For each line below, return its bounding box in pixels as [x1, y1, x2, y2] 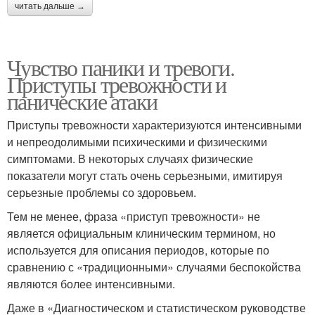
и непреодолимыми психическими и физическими [7, 134, 267, 150]
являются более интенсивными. [7, 276, 175, 292]
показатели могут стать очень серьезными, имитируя [7, 167, 283, 184]
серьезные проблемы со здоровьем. [7, 184, 196, 201]
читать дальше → [15, 1, 85, 12]
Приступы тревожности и [7, 69, 226, 100]
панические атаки [7, 86, 157, 117]
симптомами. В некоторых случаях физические [7, 150, 253, 167]
